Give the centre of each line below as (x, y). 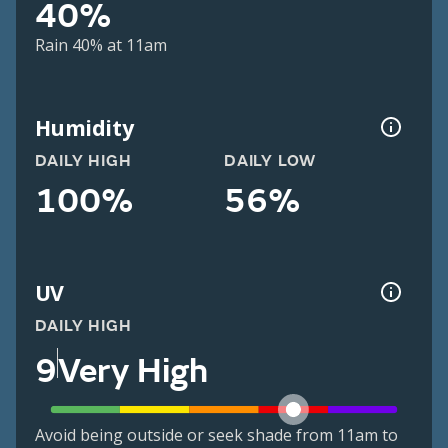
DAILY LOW (270, 161)
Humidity (84, 127)
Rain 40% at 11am (100, 45)
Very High (132, 370)
